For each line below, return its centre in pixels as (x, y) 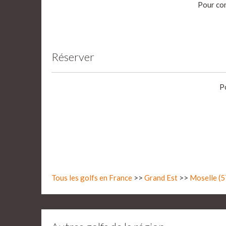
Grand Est (161, 178)
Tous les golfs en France (92, 178)
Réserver (73, 57)
